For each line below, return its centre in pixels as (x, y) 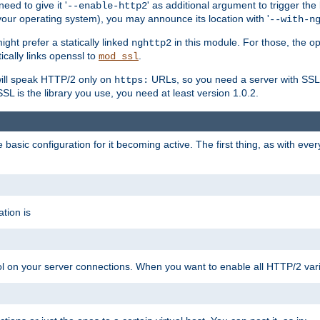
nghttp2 (151, 43)
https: (131, 80)
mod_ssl (119, 57)
